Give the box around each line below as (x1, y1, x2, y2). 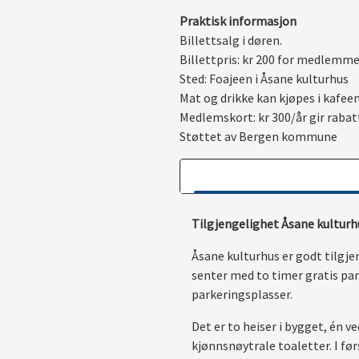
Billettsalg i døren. (179, 31, 282, 48)
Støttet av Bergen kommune (179, 127, 337, 144)
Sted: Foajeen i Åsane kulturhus (179, 70, 349, 87)
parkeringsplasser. (192, 285, 297, 302)
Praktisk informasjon (179, 12, 296, 29)
